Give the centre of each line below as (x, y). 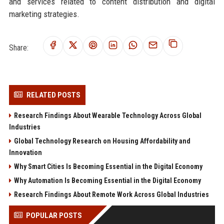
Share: (18, 47)
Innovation (25, 152)
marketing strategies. (44, 14)
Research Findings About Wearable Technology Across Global (107, 115)
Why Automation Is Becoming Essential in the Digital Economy (107, 180)
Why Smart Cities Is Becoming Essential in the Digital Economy (108, 166)
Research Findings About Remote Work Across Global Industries (111, 194)
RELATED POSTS (53, 95)
